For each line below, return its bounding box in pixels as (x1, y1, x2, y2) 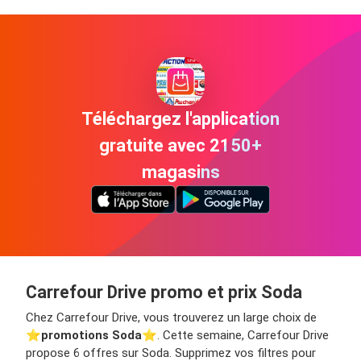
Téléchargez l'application (81, 108, 280, 129)
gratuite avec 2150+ (99, 135, 262, 156)
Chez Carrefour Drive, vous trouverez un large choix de (26, 309, 317, 325)
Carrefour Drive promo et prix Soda (26, 281, 302, 302)
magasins (141, 161, 220, 182)
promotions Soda (41, 327, 142, 342)
